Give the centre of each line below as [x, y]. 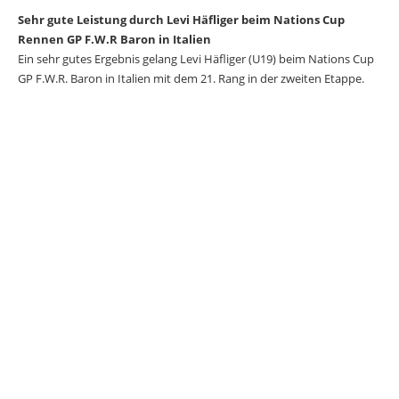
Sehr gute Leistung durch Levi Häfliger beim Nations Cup [181, 20]
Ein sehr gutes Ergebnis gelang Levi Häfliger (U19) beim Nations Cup [196, 59]
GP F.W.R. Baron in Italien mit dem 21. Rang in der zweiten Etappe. [191, 78]
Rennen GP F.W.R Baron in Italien [114, 39]
